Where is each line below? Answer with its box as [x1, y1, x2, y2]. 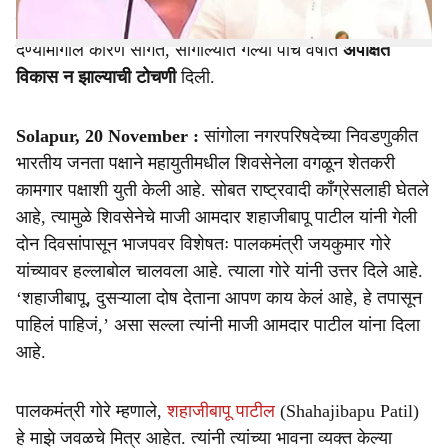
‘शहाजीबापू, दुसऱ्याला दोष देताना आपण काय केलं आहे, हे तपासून [16, 288, 422, 308]
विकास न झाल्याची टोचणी [16, 67, 176, 87]
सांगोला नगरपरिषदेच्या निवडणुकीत [199, 126, 418, 146]
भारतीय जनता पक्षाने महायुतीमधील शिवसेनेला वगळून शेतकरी [16, 153, 395, 173]
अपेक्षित [343, 40, 390, 60]
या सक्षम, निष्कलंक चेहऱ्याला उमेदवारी [192, 13, 431, 33]
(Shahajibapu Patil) [275, 401, 419, 421]
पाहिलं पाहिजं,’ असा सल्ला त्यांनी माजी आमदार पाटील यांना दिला [16, 315, 420, 335]
